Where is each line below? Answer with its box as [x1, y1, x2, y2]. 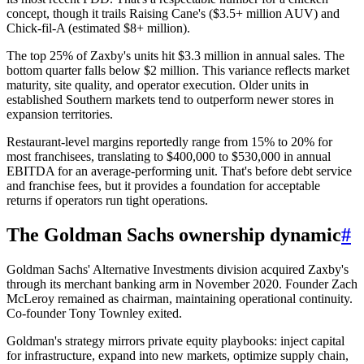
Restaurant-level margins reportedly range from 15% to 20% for [6, 134, 332, 149]
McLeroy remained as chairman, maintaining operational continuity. [6, 291, 353, 305]
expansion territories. [6, 106, 113, 121]
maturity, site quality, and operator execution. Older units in [6, 77, 309, 92]
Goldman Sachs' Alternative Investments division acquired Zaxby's [6, 262, 349, 276]
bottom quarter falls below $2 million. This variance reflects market [6, 63, 349, 77]
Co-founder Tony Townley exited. [6, 305, 182, 320]
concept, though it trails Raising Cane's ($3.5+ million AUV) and [6, 6, 340, 20]
